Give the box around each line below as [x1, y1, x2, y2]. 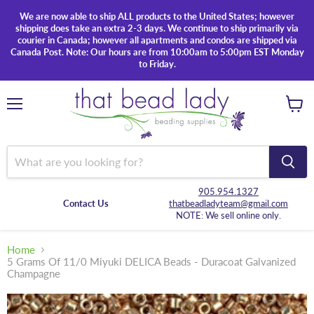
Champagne [7, 267, 60, 280]
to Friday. [138, 58, 176, 69]
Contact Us [62, 197, 109, 209]
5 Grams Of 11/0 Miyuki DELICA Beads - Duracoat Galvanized [7, 255, 296, 268]
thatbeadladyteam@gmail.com [169, 197, 288, 209]
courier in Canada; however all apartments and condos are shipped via [17, 34, 297, 46]
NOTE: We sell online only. [176, 209, 281, 221]
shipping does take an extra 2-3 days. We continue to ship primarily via [15, 22, 299, 34]
